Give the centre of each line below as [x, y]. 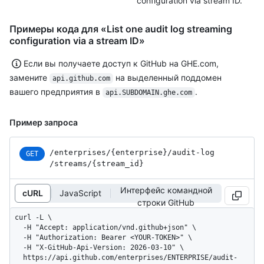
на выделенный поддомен [168, 77]
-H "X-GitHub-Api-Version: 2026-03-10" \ [19, 247]
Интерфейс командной [166, 190]
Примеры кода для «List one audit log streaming [121, 29]
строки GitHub [166, 202]
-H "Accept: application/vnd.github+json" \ [19, 227]
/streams [68, 163]
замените [29, 77]
